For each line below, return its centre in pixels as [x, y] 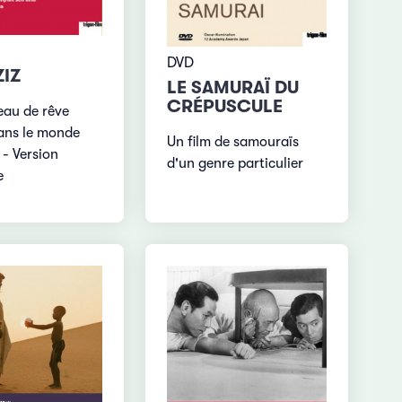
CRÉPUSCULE [225, 106]
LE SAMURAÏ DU [233, 87]
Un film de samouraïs [233, 141]
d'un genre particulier [236, 163]
